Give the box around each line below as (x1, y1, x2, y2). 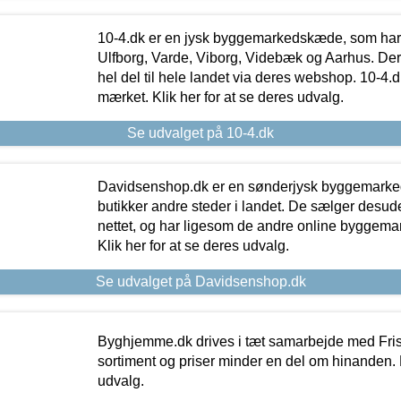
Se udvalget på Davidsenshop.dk (95, 273, 306, 289)
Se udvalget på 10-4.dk (127, 124, 274, 141)
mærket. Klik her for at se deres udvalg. (97, 89, 344, 105)
